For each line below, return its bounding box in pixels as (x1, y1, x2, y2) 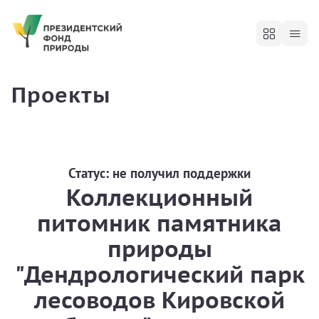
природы (107, 234, 212, 263)
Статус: (68, 164, 113, 182)
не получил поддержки (113, 164, 251, 182)
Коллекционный (66, 182, 253, 212)
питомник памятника (37, 208, 282, 238)
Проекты (11, 80, 110, 108)
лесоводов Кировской (34, 285, 285, 315)
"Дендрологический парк (14, 259, 305, 289)
